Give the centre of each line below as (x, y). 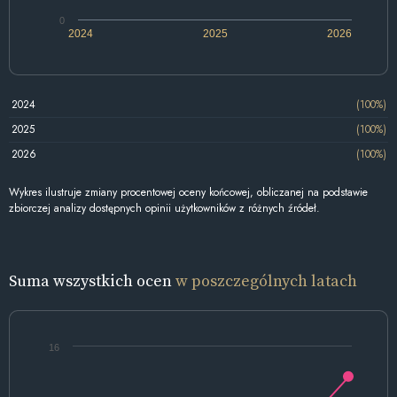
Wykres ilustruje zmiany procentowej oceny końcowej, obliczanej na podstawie (188, 192)
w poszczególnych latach (266, 280)
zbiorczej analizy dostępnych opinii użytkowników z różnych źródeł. (164, 208)
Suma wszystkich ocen (92, 280)
